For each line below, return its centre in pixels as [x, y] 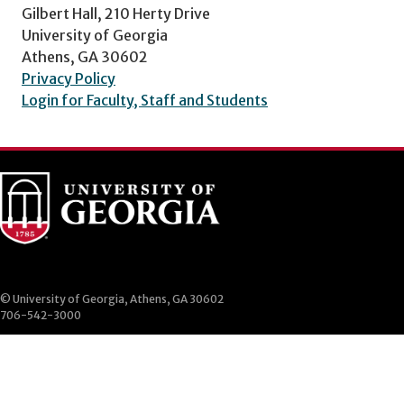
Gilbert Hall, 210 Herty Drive [116, 14]
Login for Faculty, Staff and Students [145, 101]
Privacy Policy [69, 79]
